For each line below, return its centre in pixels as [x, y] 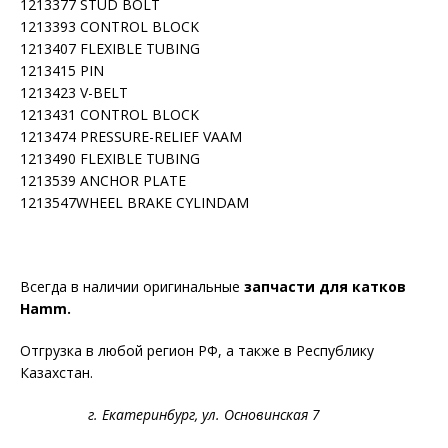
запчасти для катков [323, 286]
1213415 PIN [62, 70]
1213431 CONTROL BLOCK [109, 114]
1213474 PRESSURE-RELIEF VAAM [131, 136]
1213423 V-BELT [74, 92]
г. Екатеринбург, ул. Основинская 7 [214, 414]
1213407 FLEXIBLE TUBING [110, 48]
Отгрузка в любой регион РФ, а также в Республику [197, 350]
